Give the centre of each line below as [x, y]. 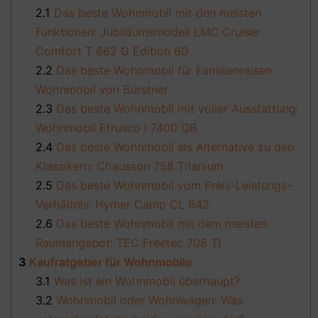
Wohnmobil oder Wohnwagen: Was [148, 301]
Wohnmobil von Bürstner [102, 90]
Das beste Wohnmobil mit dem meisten [160, 224]
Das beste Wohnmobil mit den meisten [156, 13]
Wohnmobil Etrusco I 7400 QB [117, 128]
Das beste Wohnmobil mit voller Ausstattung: [176, 109]
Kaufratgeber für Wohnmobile [109, 262]
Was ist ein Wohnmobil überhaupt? [146, 281]
